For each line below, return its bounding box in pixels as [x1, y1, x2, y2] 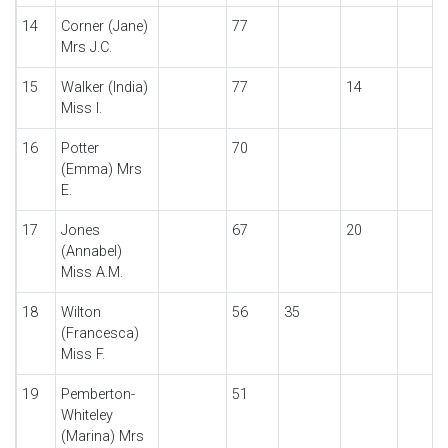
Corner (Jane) [60, 18, 148, 35]
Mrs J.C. [60, 39, 112, 56]
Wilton [60, 304, 101, 321]
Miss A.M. [60, 264, 123, 281]
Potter [60, 140, 99, 157]
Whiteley [60, 407, 113, 424]
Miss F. [60, 346, 105, 363]
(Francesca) [60, 325, 139, 342]
